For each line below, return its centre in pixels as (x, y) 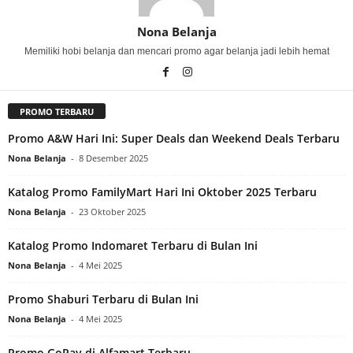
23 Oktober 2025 (112, 212)
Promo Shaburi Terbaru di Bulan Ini (103, 299)
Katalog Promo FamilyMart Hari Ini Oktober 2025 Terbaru (162, 192)
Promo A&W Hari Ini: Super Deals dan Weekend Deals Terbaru (174, 139)
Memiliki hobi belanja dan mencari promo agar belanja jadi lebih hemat (176, 51)
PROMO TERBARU (57, 112)
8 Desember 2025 (113, 158)
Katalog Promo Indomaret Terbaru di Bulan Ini (133, 246)
